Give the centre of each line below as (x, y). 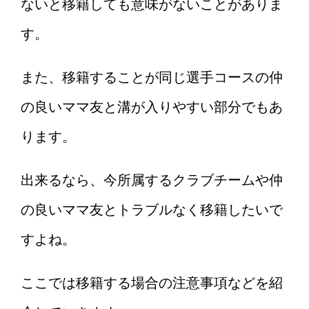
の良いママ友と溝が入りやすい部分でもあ (152, 107)
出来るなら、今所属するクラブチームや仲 (152, 180)
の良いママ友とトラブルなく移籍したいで (152, 210)
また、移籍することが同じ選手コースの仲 (152, 78)
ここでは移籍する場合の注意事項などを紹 (152, 283)
